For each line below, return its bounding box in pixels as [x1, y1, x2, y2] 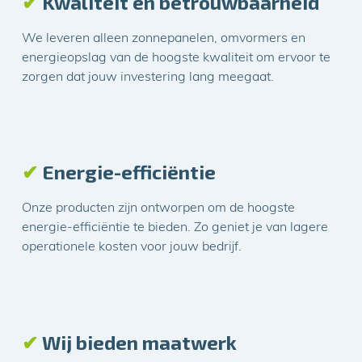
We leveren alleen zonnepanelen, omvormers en [22, 32, 306, 45]
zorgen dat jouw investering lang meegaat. [22, 70, 275, 84]
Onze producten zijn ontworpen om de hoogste [22, 202, 296, 216]
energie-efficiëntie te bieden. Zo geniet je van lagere [22, 221, 329, 235]
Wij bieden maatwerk [38, 330, 238, 354]
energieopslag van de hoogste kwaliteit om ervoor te [22, 51, 331, 65]
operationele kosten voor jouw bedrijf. [22, 241, 242, 255]
